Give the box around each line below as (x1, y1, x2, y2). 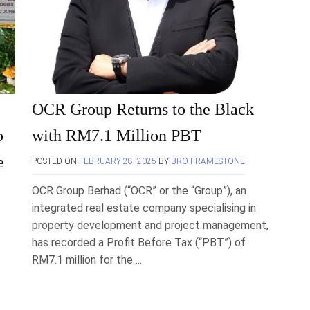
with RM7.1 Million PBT (32, 127, 201, 145)
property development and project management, (32, 219, 268, 232)
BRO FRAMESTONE (171, 156, 245, 166)
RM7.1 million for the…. (32, 253, 142, 266)
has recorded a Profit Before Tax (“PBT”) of (32, 236, 246, 249)
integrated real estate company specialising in (32, 201, 256, 215)
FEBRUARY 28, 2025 (79, 156, 156, 166)
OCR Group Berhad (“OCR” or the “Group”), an (32, 184, 246, 197)
